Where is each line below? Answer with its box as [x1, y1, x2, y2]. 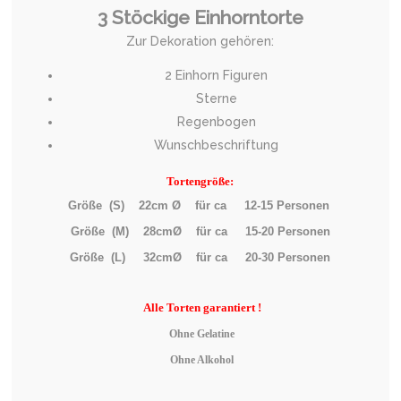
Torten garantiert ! [163, 300, 261, 314]
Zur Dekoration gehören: [126, 33, 275, 48]
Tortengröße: [166, 174, 235, 188]
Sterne [195, 90, 237, 106]
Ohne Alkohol [166, 353, 234, 366]
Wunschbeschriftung [154, 137, 279, 152]
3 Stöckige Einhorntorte [97, 5, 303, 29]
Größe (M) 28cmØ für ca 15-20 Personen [70, 224, 330, 238]
